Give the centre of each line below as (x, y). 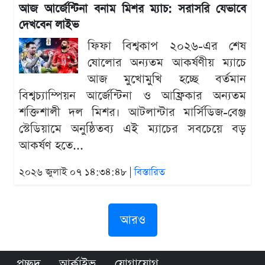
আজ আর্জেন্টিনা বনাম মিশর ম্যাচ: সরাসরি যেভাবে (132, 9)
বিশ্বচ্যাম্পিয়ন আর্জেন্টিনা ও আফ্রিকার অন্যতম (132, 96)
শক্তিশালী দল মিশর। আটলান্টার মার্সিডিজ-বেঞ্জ (132, 113)
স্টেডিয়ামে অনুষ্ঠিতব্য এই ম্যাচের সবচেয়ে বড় (132, 129)
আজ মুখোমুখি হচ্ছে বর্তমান (167, 80)
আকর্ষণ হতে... (51, 146)
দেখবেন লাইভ (49, 25)
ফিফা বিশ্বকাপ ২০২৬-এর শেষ (167, 46)
